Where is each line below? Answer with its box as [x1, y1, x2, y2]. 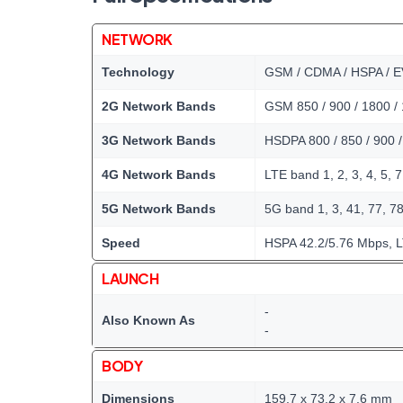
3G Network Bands [102, 133, 216, 148]
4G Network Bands [102, 167, 216, 182]
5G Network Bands [102, 201, 216, 216]
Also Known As [102, 313, 195, 327]
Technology [102, 65, 175, 79]
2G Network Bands [102, 99, 216, 113]
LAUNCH [102, 269, 159, 288]
